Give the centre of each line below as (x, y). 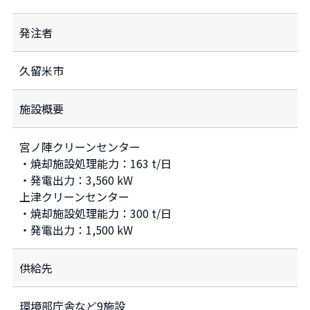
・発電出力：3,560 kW (76, 180)
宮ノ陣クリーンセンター (80, 146)
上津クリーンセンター (74, 196)
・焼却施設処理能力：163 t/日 (95, 163)
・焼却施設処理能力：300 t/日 (95, 213)
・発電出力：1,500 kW (76, 229)
